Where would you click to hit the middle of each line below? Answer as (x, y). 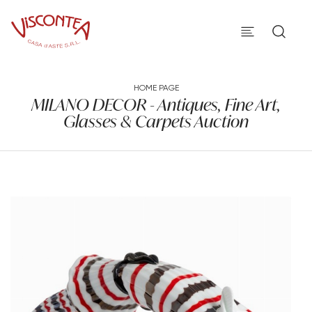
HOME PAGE (156, 87)
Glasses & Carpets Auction (156, 121)
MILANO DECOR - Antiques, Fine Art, (156, 104)
